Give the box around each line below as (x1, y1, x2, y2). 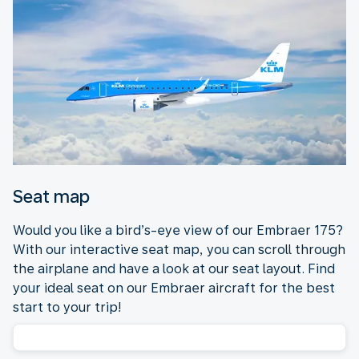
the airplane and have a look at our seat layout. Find (13, 260, 335, 276)
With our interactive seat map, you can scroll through (13, 241, 345, 257)
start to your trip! (13, 299, 122, 315)
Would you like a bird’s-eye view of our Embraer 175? (13, 222, 343, 238)
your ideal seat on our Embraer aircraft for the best (13, 280, 335, 296)
